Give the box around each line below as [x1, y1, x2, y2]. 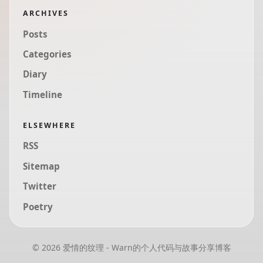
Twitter [23, 180, 57, 193]
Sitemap [23, 160, 60, 172]
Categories [23, 48, 72, 60]
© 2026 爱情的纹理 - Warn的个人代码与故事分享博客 [32, 241, 231, 253]
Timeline [23, 88, 63, 100]
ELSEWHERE [23, 120, 76, 130]
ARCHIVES [23, 8, 69, 18]
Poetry [23, 200, 53, 213]
